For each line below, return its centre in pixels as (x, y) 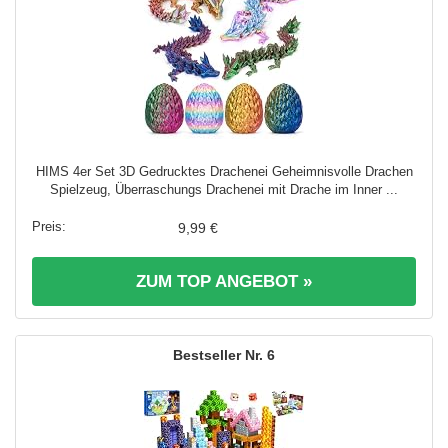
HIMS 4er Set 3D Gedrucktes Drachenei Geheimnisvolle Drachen (224, 172)
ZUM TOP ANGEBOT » (224, 282)
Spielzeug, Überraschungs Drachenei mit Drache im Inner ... (224, 190)
